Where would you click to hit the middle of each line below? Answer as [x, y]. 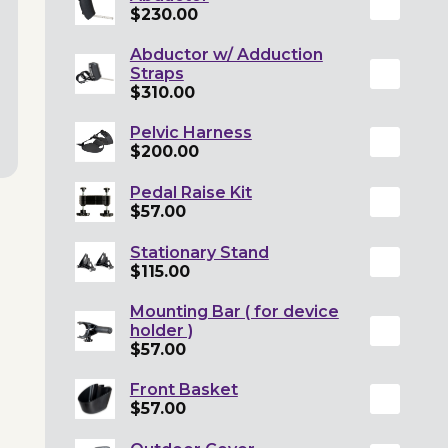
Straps [156, 74]
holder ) [161, 331]
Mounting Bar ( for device [234, 312]
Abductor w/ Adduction [226, 55]
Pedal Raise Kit [190, 193]
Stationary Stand [199, 253]
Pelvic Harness [190, 133]
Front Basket [183, 390]
